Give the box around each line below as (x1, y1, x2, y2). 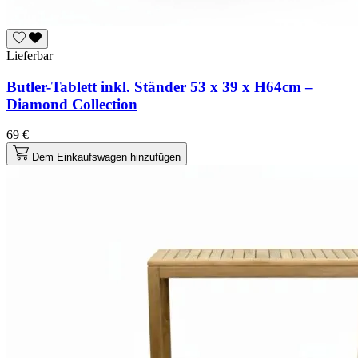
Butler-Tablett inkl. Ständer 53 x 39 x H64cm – (6, 78, 313, 95)
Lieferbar (6, 48, 53, 62)
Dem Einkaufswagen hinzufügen (32, 151, 181, 164)
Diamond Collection (6, 95, 137, 113)
